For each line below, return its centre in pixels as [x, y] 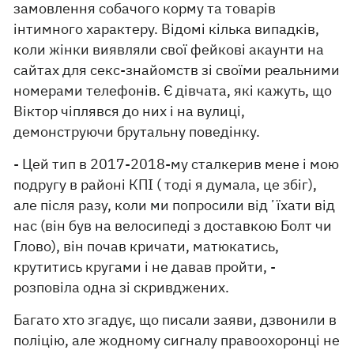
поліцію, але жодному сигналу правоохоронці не [177, 341]
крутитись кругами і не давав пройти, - [145, 267]
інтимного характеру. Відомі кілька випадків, [167, 29]
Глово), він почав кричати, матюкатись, [147, 247]
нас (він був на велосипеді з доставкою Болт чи [173, 226]
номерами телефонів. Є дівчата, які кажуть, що [173, 91]
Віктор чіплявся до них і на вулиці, [130, 111]
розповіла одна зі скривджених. [122, 288]
